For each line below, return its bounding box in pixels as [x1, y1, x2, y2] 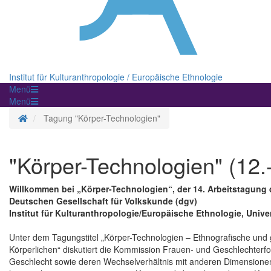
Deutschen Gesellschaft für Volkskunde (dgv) [9, 195, 197, 207]
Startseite [27, 111, 64, 124]
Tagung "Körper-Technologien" [44, 112, 160, 125]
